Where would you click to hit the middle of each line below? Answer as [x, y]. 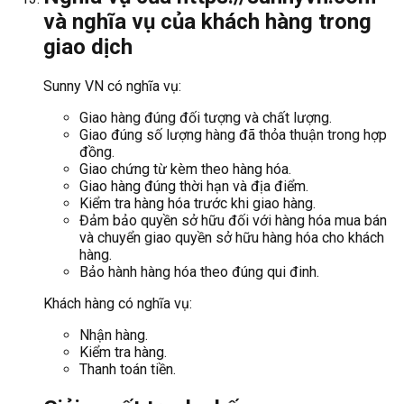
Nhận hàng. [114, 335]
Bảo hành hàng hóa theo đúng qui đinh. [199, 272]
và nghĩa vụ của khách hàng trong [207, 22]
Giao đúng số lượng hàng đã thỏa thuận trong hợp [233, 135]
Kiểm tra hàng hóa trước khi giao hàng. [197, 204]
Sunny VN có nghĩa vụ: [112, 87]
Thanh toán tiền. [128, 370]
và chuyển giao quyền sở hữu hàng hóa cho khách [232, 238]
